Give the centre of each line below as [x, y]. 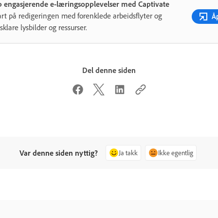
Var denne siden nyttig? [59, 153]
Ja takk [128, 153]
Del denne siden [109, 70]
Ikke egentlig [176, 153]
